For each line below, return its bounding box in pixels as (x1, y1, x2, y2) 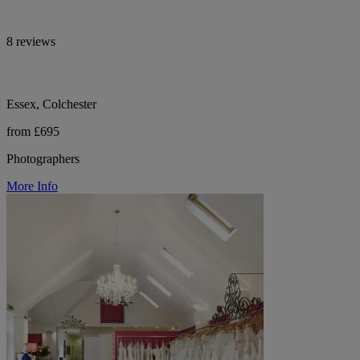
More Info (6, 178, 58, 193)
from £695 (6, 124, 59, 138)
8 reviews (6, 34, 55, 48)
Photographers (6, 151, 80, 166)
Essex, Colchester (6, 96, 96, 111)
